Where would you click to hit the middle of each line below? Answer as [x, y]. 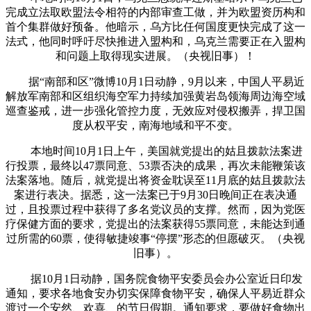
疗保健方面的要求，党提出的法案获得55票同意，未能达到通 [155, 224]
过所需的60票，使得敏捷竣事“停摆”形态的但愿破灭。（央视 [155, 238]
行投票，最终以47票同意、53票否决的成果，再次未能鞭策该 [155, 165]
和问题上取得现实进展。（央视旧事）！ [155, 56]
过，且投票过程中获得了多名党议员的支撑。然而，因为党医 [155, 209]
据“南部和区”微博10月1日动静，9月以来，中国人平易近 [155, 81]
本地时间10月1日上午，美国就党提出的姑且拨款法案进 [155, 151]
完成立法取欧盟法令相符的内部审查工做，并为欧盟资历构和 [155, 12]
